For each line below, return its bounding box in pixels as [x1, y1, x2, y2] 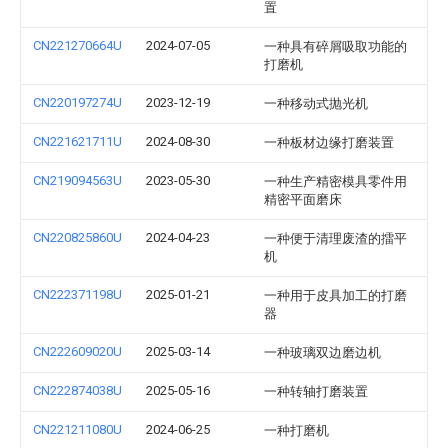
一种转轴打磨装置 [264, 384, 368, 399]
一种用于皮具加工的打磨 [264, 288, 407, 303]
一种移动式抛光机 [264, 96, 368, 111]
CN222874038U [33, 383, 122, 398]
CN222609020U [33, 344, 122, 359]
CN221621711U [33, 134, 122, 149]
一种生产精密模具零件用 [264, 174, 407, 189]
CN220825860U [33, 230, 122, 245]
